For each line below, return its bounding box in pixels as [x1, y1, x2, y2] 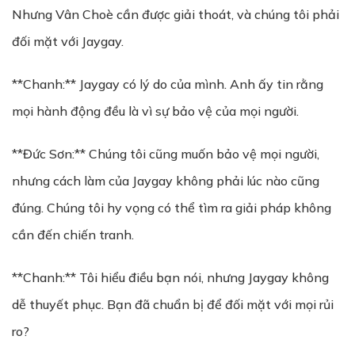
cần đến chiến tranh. [12, 227, 134, 242]
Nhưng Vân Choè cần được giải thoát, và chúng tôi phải [12, 6, 339, 22]
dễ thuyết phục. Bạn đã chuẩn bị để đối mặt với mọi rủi [12, 296, 334, 312]
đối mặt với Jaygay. [12, 33, 124, 49]
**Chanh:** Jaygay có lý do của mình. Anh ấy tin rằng [12, 76, 323, 92]
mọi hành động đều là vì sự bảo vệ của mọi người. [12, 103, 299, 119]
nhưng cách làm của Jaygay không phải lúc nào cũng [12, 173, 319, 189]
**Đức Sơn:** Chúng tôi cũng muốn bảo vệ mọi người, [12, 146, 319, 162]
